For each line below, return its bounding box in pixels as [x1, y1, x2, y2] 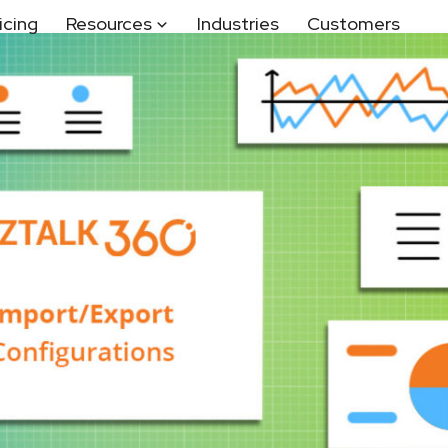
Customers [307, 12, 400, 35]
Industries [197, 12, 279, 35]
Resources [66, 12, 152, 35]
